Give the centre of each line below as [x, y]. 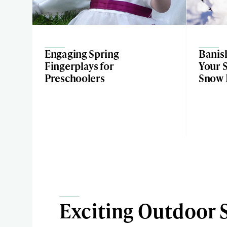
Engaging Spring [82, 54]
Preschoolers [75, 78]
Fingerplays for [79, 66]
